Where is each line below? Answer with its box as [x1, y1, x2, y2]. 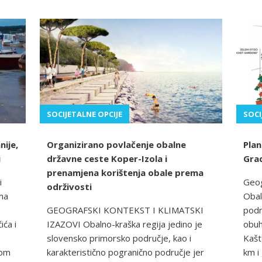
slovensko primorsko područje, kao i [47, 232, 191, 244]
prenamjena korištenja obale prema [47, 167, 204, 179]
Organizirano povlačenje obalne [47, 139, 186, 151]
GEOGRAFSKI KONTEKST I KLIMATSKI [47, 204, 204, 216]
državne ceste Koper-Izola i [47, 153, 167, 165]
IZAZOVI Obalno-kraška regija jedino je [47, 218, 202, 230]
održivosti [47, 181, 92, 193]
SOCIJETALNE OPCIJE [47, 109, 122, 120]
